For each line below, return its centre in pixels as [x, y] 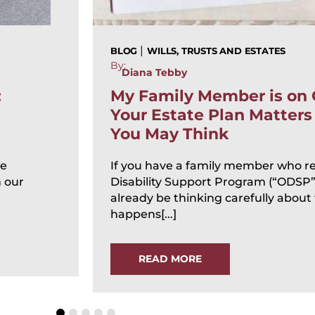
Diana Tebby [154, 73]
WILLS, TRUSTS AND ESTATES [217, 51]
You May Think [169, 134]
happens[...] [143, 214]
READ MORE [170, 259]
